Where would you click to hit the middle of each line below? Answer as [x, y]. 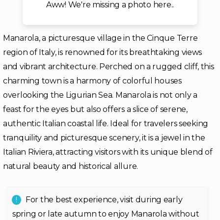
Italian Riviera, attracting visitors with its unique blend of [108, 152]
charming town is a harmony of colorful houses [92, 81]
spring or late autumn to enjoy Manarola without [106, 214]
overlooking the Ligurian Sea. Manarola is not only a [100, 95]
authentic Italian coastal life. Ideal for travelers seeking [106, 124]
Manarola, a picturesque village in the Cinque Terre [100, 38]
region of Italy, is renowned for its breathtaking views [103, 52]
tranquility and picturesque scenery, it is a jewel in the [104, 138]
